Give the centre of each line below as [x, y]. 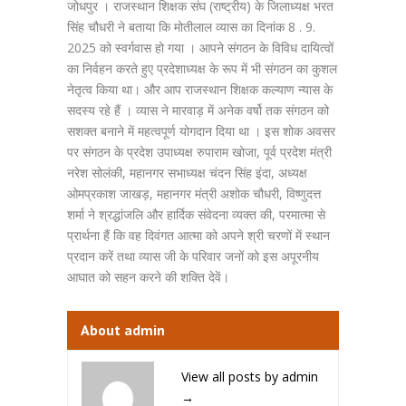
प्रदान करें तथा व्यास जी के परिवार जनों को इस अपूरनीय [193, 256]
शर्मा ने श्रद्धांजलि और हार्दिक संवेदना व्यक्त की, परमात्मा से [196, 214]
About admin [123, 330]
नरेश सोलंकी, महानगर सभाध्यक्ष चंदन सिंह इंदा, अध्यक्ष [187, 173]
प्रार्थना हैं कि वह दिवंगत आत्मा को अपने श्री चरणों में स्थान [198, 235]
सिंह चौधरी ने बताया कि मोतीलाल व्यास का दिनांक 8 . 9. [191, 27]
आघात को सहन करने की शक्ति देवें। [148, 277]
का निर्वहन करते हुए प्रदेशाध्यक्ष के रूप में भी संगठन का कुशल [202, 68]
